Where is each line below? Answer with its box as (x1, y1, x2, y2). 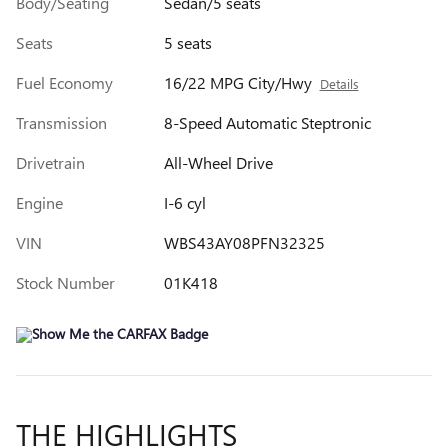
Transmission (16, 111, 107, 133)
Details (319, 74, 359, 92)
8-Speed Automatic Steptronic (163, 111, 371, 133)
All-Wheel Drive (163, 151, 273, 173)
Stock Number (16, 271, 115, 293)
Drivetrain (16, 151, 85, 173)
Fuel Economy (16, 71, 113, 93)
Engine (16, 191, 63, 213)
